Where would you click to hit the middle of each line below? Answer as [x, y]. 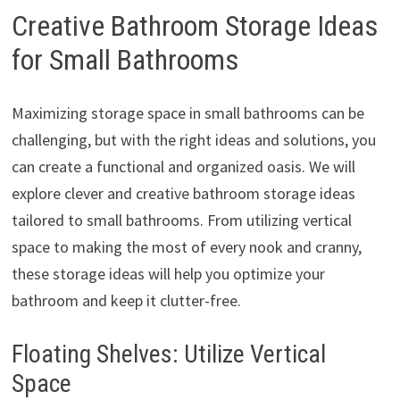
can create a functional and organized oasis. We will [183, 167]
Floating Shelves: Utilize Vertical [168, 354]
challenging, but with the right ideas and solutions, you [193, 140]
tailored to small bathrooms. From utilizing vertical [181, 221]
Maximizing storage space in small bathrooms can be [187, 113]
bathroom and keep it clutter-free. [126, 301]
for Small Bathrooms [125, 59]
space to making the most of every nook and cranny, [186, 247]
